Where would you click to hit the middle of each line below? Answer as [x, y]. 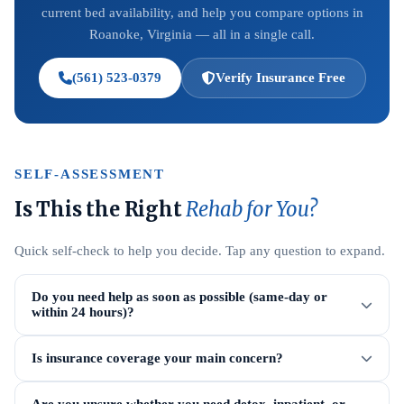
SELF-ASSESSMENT [90, 174]
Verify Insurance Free [280, 78]
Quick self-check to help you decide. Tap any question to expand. [200, 251]
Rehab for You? [252, 209]
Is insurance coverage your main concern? [157, 358]
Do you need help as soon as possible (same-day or [179, 297]
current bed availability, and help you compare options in [202, 13]
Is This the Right [101, 209]
